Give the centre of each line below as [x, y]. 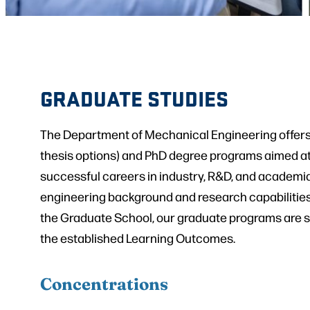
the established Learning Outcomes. [138, 237]
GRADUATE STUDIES [134, 98]
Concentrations [104, 283]
